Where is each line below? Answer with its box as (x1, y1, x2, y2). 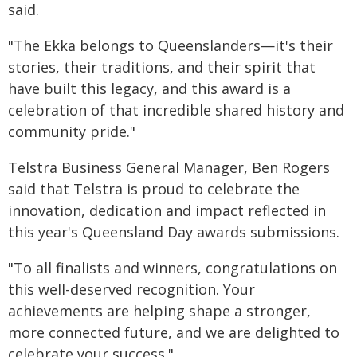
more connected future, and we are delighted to (8, 323, 339, 342)
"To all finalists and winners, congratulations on (8, 258, 337, 277)
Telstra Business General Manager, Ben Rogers (8, 158, 330, 177)
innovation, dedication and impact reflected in (8, 201, 326, 220)
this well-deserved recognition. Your (8, 280, 255, 299)
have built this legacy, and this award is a (8, 79, 291, 98)
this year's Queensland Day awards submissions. (8, 222, 339, 241)
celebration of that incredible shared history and (8, 100, 344, 120)
